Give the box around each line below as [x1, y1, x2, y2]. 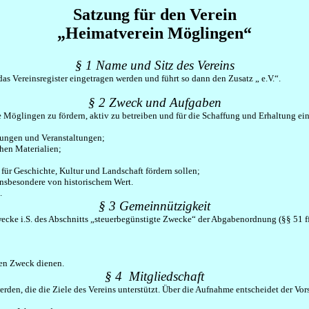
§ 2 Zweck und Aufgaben [88, 95, 221, 110]
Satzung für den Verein [72, 6, 237, 23]
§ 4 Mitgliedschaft [105, 269, 204, 283]
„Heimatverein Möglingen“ [57, 24, 252, 42]
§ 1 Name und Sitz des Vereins [74, 58, 235, 72]
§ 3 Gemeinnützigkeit [99, 199, 210, 213]
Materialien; [13, 143, 62, 154]
